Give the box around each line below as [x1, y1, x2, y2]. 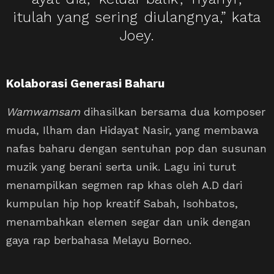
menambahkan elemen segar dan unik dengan [6, 215, 251, 228]
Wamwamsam [6, 105, 80, 118]
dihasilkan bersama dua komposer [80, 105, 265, 118]
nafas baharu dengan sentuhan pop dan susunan [6, 141, 267, 155]
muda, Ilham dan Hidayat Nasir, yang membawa [6, 123, 259, 136]
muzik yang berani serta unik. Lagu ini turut [6, 160, 236, 173]
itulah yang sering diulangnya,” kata [13, 8, 261, 26]
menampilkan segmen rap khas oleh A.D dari [6, 178, 242, 191]
